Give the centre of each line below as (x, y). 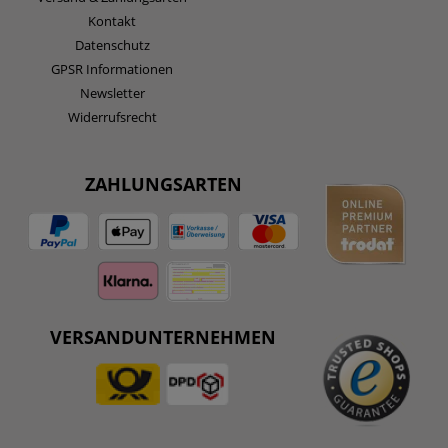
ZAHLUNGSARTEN (163, 184)
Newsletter (112, 93)
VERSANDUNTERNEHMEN (163, 337)
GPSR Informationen (112, 69)
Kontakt (112, 21)
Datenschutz (112, 45)
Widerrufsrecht (112, 117)
